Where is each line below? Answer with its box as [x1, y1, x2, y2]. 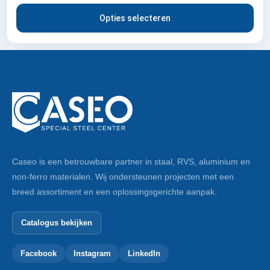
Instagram [74, 248, 111, 258]
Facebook [20, 248, 57, 258]
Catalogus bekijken [21, 218, 92, 228]
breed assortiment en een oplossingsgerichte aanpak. [12, 186, 217, 196]
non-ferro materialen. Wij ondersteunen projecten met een [12, 171, 234, 181]
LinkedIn [128, 248, 160, 258]
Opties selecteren [99, 13, 171, 24]
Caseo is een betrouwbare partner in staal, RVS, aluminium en [12, 156, 250, 166]
